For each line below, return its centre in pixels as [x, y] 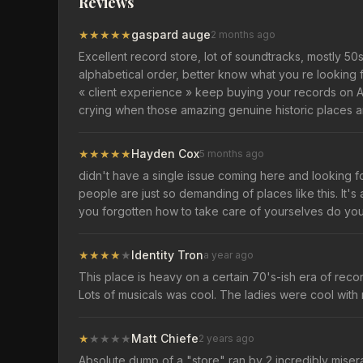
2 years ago [226, 338]
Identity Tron [167, 255]
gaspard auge [171, 34]
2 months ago [243, 34]
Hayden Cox [165, 154]
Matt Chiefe [165, 338]
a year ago [228, 255]
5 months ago [232, 154]
